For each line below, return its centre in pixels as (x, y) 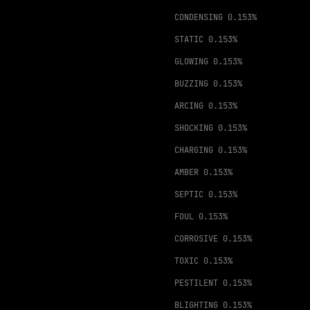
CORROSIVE (196, 239)
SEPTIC (189, 194)
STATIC (189, 39)
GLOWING (191, 62)
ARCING (189, 106)
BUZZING (191, 84)
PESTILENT (196, 283)
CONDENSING (199, 17)
